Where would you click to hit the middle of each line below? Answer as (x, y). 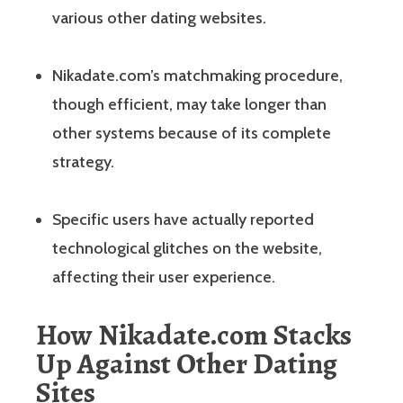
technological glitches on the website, (187, 248)
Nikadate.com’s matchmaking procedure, (197, 75)
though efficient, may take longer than (189, 104)
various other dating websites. (159, 18)
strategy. (83, 161)
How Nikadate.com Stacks (194, 334)
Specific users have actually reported (183, 219)
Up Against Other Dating (187, 363)
